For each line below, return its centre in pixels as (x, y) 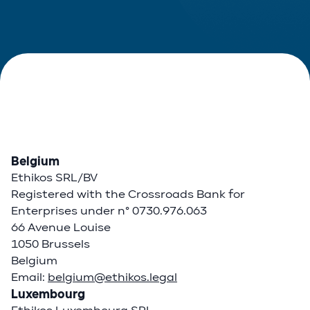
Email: (29, 277)
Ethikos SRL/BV (54, 178)
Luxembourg (48, 294)
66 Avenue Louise (61, 228)
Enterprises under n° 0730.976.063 (109, 211)
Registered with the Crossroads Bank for (128, 194)
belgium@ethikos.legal (112, 277)
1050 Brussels (51, 244)
